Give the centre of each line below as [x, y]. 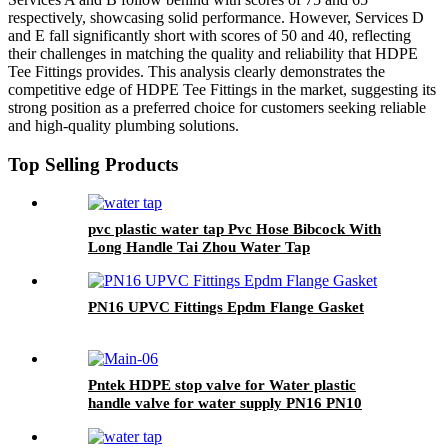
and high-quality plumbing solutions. [123, 125]
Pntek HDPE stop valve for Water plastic [222, 385]
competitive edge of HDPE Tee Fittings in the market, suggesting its [222, 89]
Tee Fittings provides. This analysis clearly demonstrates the [196, 71]
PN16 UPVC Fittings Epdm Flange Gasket [226, 307]
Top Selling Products [93, 164]
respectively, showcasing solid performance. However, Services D [216, 17]
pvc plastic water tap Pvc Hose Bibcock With [234, 229]
